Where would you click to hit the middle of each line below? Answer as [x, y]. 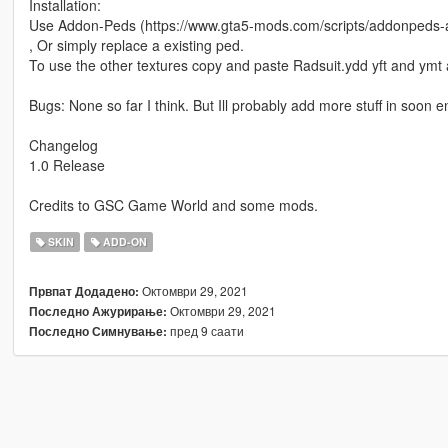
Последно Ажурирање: [97, 312]
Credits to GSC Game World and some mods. [173, 205]
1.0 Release [66, 165]
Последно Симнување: [97, 332]
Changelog [63, 145]
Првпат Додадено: [83, 292]
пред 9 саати [205, 331]
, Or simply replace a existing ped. [136, 45]
